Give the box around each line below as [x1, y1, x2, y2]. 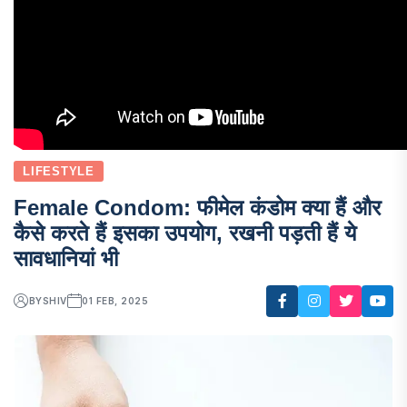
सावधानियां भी [14, 245, 118, 271]
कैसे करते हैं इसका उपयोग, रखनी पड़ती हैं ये [14, 220, 356, 245]
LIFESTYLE [23, 164, 95, 178]
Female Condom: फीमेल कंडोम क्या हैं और [14, 194, 381, 220]
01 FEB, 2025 [82, 295, 149, 307]
